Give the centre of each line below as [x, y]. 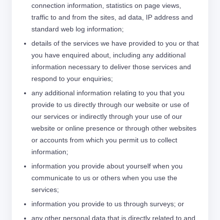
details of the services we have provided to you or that [115, 43]
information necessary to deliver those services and [111, 67]
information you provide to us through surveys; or [108, 204]
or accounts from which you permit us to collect [104, 140]
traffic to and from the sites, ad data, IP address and [112, 17]
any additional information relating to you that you [108, 93]
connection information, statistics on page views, [106, 5]
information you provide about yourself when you [107, 166]
